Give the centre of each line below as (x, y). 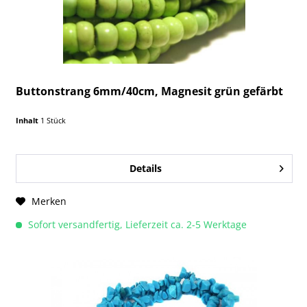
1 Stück (53, 121)
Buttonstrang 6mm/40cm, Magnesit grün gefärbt (150, 91)
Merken (49, 201)
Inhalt (28, 121)
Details (145, 169)
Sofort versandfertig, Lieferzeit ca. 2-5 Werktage (136, 225)
